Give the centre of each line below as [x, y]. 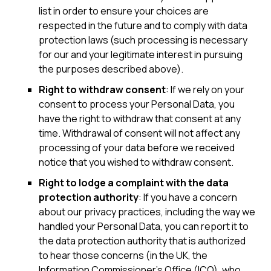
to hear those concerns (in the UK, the [123, 255]
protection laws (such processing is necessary [143, 40]
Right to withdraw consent [102, 90]
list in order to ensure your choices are [124, 11]
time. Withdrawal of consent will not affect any [139, 133]
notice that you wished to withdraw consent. [136, 162]
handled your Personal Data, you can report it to [144, 226]
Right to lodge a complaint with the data [134, 183]
